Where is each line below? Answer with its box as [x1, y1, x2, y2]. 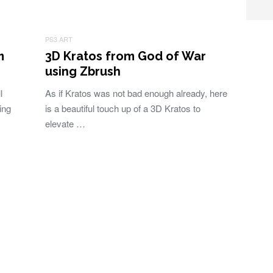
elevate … [45, 117, 85, 130]
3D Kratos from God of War [45, 49, 206, 63]
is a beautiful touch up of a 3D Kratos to [45, 102, 200, 115]
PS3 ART [45, 34, 73, 44]
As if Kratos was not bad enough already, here [45, 87, 227, 99]
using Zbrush [45, 64, 121, 79]
